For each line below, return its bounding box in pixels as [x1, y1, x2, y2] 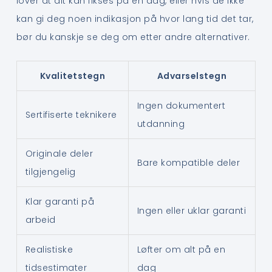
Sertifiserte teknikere [25, 109, 117, 121]
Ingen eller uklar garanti [137, 205, 246, 217]
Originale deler [25, 148, 93, 160]
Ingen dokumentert [137, 100, 226, 112]
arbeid [25, 214, 56, 226]
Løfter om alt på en [137, 243, 226, 256]
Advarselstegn [157, 70, 227, 83]
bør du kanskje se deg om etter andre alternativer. [16, 30, 250, 43]
